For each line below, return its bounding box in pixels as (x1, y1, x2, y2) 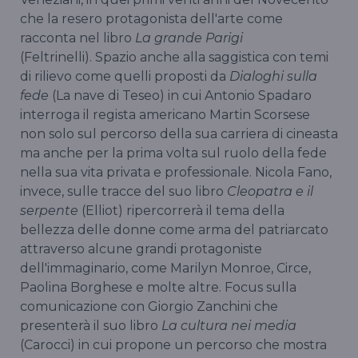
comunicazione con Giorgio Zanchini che (20, 298, 278, 314)
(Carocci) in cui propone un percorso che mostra (20, 336, 327, 352)
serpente (20, 202, 78, 218)
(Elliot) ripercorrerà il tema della (78, 202, 284, 218)
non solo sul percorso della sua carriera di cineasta (20, 125, 338, 141)
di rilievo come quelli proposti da (20, 68, 229, 84)
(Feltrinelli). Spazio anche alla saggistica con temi (20, 49, 328, 65)
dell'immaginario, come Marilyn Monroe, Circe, (20, 260, 311, 276)
